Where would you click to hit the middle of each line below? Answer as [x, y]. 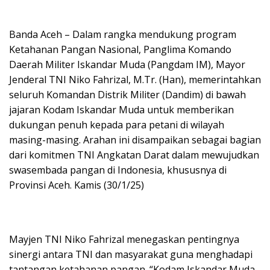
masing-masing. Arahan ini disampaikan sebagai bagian [135, 140]
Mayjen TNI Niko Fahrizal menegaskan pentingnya [124, 239]
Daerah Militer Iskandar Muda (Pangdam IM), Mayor [127, 64]
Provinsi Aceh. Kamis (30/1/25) [77, 185]
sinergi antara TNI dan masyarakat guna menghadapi [131, 254]
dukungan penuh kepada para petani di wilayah [117, 124]
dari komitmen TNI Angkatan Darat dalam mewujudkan [134, 155]
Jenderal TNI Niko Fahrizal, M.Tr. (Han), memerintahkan [135, 79]
